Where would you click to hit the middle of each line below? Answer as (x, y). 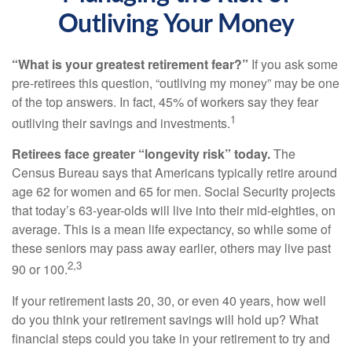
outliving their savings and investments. (121, 123)
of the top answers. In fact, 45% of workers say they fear (165, 102)
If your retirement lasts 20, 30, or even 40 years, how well (169, 300)
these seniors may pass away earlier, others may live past (171, 248)
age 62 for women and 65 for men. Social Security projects (174, 192)
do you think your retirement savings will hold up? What (165, 319)
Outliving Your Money (176, 24)
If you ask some (293, 64)
